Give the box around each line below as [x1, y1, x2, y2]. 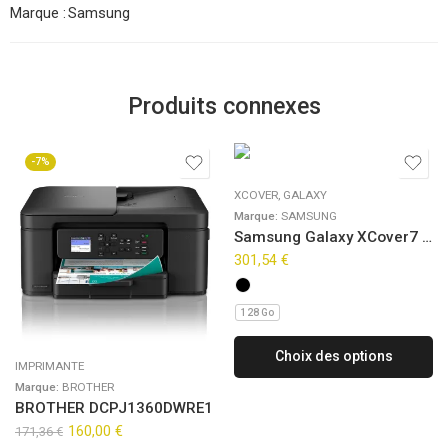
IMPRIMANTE [15, 358, 84, 373]
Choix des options [274, 348, 393, 365]
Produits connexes [127, 91, 321, 120]
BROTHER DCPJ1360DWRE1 [15, 398, 213, 417]
